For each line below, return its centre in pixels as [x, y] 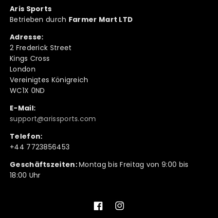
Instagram [133, 210]
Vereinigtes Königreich [49, 80]
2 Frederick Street [41, 48]
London [23, 69]
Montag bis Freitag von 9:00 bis [134, 165]
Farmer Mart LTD [101, 20]
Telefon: [26, 136]
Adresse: [27, 37]
